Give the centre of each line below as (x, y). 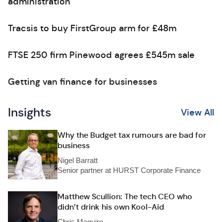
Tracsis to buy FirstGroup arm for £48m (92, 28)
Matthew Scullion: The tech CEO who (125, 196)
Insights (29, 112)
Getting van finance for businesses (83, 82)
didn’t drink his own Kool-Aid (111, 207)
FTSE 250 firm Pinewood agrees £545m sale (101, 55)
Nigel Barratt (78, 160)
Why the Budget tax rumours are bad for (132, 135)
